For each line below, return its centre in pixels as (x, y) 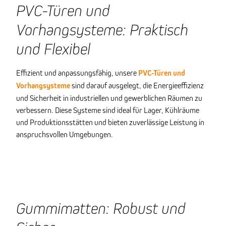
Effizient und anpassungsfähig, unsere (77, 73)
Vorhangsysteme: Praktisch (102, 30)
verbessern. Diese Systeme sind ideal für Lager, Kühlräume (108, 110)
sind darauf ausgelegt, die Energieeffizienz (137, 86)
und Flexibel (53, 49)
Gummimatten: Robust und (101, 208)
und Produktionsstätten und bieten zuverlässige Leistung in (110, 122)
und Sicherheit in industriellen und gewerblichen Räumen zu (109, 98)
